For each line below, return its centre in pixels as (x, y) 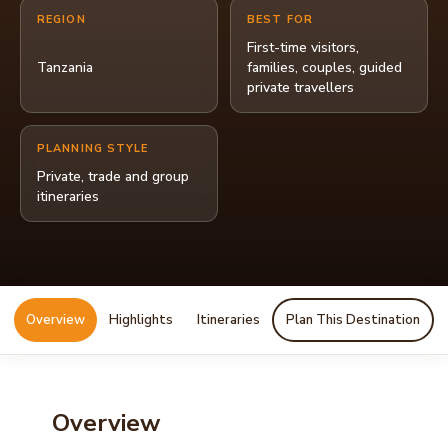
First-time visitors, (303, 47)
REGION (61, 19)
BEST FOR (280, 19)
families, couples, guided (324, 67)
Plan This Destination (353, 319)
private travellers (300, 87)
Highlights (141, 319)
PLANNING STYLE (93, 148)
